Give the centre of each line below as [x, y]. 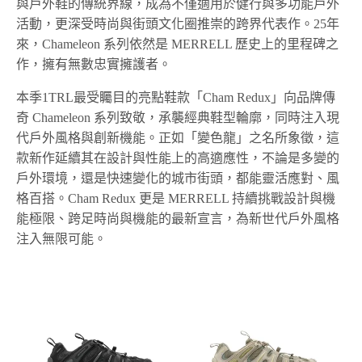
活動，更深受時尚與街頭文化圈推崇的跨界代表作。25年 [178, 24]
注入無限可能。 [61, 239]
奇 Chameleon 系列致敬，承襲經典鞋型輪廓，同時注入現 [178, 118]
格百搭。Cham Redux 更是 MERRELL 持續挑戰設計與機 [176, 199]
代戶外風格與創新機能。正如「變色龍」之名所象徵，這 [178, 138]
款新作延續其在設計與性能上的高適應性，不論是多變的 [178, 158]
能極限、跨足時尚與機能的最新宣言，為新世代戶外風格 [178, 219]
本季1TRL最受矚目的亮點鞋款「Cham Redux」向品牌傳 [176, 98]
